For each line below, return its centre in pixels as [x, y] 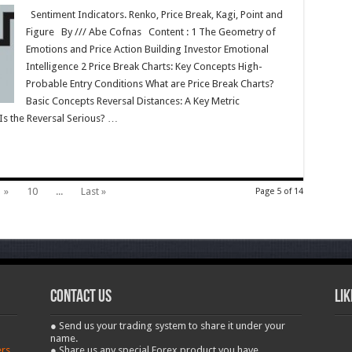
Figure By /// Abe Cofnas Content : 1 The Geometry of [150, 32]
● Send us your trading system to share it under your [167, 326]
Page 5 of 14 [279, 191]
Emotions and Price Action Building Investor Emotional [147, 49]
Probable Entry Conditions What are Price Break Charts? [150, 84]
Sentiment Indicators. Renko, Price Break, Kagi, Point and [154, 15]
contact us [81, 297]
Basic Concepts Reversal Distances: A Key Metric [132, 101]
